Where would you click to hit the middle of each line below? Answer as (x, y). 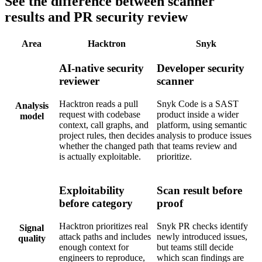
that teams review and (197, 146)
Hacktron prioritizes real (104, 226)
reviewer (79, 81)
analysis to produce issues (204, 136)
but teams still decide (195, 247)
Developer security (201, 68)
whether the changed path (106, 146)
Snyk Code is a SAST (198, 104)
